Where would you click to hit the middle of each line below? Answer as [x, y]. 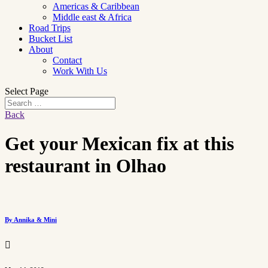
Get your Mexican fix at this [119, 144]
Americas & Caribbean [96, 6]
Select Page [27, 91]
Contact [67, 60]
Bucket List [51, 39]
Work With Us [80, 71]
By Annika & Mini [31, 219]
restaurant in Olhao [86, 166]
